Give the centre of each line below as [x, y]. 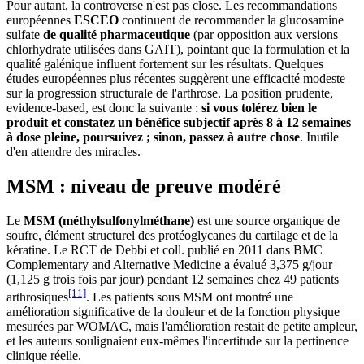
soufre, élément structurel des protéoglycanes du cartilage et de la [172, 235]
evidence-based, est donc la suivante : [104, 107]
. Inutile [319, 136]
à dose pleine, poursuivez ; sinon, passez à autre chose [153, 136]
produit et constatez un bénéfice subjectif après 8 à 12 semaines [179, 122]
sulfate [25, 34]
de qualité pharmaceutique [117, 34]
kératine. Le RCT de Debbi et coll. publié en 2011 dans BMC [165, 249]
